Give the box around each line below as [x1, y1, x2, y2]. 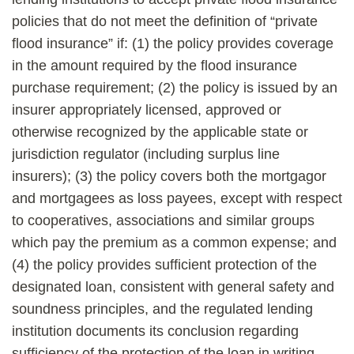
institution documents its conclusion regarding [12, 323, 299, 339]
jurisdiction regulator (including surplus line [12, 146, 280, 162]
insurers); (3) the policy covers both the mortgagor [12, 168, 326, 184]
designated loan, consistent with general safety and [12, 279, 334, 295]
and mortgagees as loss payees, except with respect [12, 190, 342, 206]
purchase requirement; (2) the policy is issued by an [12, 80, 337, 96]
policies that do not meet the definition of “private [12, 13, 318, 29]
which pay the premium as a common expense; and [12, 235, 337, 250]
